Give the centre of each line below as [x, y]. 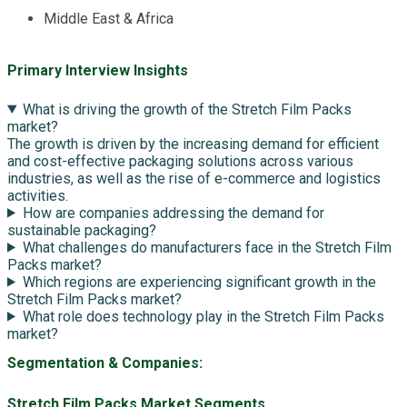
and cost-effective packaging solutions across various [180, 161]
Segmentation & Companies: [105, 362]
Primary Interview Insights [98, 71]
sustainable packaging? [82, 230]
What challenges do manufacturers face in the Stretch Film [207, 247]
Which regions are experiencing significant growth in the [199, 282]
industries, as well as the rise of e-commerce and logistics [194, 178]
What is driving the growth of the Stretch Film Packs [187, 109]
